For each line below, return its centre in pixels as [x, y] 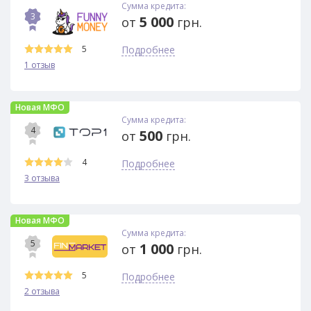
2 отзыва [42, 292]
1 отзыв [40, 65]
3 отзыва [42, 178]
